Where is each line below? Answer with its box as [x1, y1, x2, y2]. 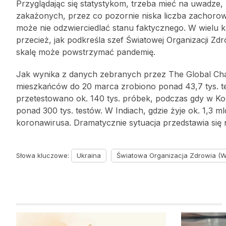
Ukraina [77, 151, 101, 159]
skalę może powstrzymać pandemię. [16, 47, 155, 57]
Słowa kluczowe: [16, 151, 71, 159]
